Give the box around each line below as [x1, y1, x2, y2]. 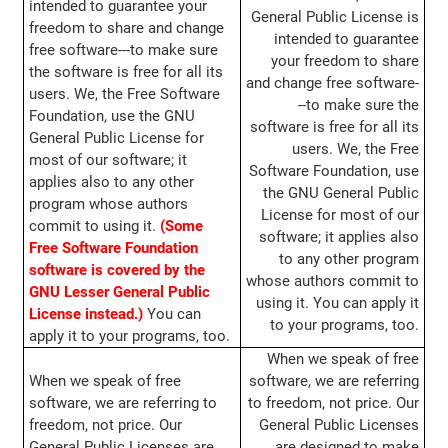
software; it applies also [259, 228, 420, 247]
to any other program [279, 250, 420, 269]
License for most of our [261, 206, 420, 225]
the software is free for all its [28, 63, 223, 82]
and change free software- [246, 74, 420, 93]
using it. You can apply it [256, 294, 420, 313]
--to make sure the [298, 96, 420, 115]
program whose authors [28, 195, 188, 214]
